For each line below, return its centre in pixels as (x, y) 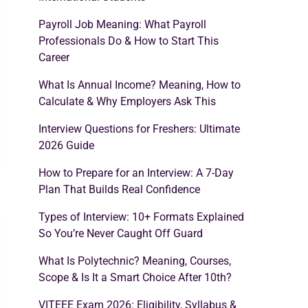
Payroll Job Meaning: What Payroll (122, 24)
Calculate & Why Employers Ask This (127, 101)
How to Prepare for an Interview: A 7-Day (136, 173)
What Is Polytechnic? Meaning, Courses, (135, 261)
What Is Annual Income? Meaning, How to (140, 85)
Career (54, 57)
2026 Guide (66, 145)
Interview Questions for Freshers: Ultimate (139, 129)
